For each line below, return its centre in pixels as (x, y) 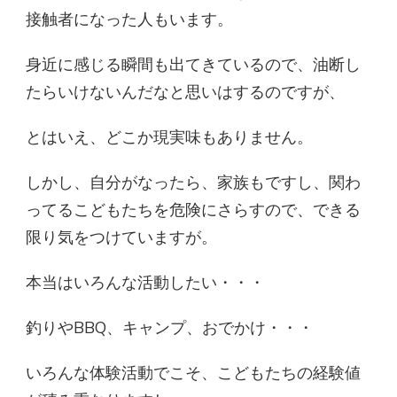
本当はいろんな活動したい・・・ (145, 283)
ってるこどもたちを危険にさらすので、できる (193, 210)
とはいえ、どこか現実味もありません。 (169, 138)
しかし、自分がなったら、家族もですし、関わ (193, 183)
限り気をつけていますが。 (121, 238)
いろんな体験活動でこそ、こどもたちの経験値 (193, 374)
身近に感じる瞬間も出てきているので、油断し (193, 65)
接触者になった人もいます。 (129, 20)
